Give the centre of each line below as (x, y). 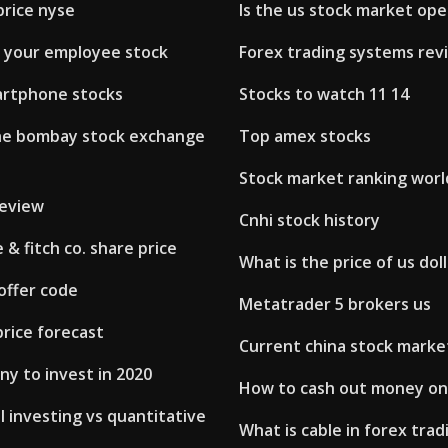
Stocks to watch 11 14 (324, 94)
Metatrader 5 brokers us (335, 304)
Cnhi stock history (309, 220)
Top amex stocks (305, 136)
